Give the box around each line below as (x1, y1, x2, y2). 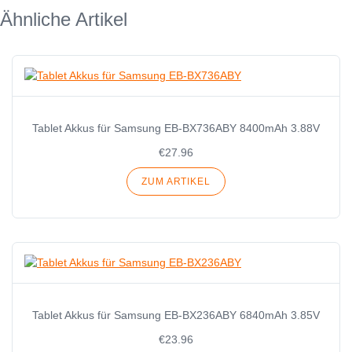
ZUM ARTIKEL (141, 175, 211, 187)
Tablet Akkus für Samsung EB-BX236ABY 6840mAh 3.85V (32, 308, 320, 321)
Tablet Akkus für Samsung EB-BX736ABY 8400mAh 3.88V (32, 121, 320, 134)
